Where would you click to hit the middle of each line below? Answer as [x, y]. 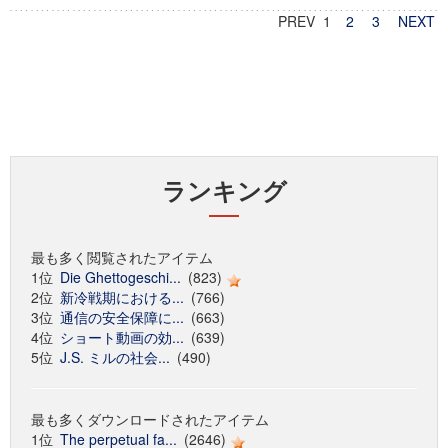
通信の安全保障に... [122, 317]
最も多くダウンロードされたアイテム [150, 419]
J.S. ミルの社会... [115, 357]
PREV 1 [310, 21]
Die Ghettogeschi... [120, 277]
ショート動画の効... [122, 337]
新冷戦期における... [122, 297]
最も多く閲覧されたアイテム [122, 257]
